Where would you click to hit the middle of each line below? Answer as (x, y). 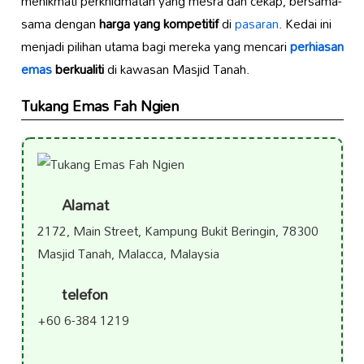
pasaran (256, 23)
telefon (82, 294)
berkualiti (78, 69)
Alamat (83, 205)
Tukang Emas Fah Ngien (100, 106)
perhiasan (316, 46)
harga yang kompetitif (158, 23)
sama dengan (60, 23)
